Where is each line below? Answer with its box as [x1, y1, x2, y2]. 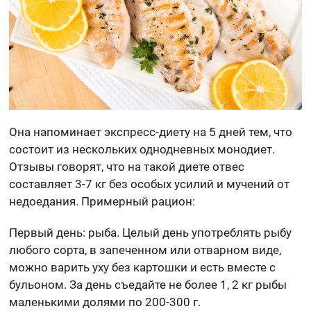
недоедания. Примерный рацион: [9, 194, 196, 209]
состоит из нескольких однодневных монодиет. [9, 142, 276, 157]
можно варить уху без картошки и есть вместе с [9, 260, 276, 275]
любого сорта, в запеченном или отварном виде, [9, 243, 282, 258]
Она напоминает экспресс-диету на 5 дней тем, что [9, 125, 293, 140]
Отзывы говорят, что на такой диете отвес [9, 160, 245, 174]
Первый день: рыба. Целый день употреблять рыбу [9, 226, 292, 240]
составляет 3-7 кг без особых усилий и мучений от [9, 177, 290, 192]
